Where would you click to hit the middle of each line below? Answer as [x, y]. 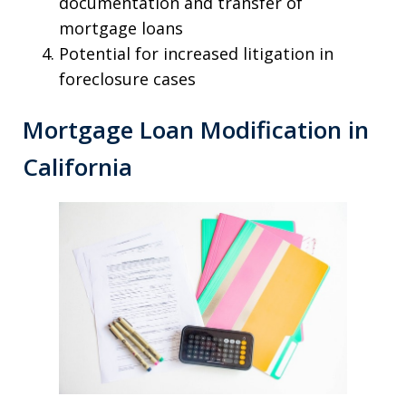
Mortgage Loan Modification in [196, 129]
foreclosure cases [127, 78]
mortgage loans [121, 28]
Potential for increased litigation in [196, 53]
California [77, 166]
